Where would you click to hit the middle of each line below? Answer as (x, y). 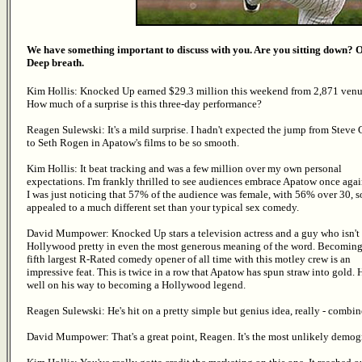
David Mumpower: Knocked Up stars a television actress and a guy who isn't (193, 233)
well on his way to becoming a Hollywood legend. (136, 284)
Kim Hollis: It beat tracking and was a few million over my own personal (184, 168)
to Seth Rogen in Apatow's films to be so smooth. (133, 142)
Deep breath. (55, 63)
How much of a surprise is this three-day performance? (144, 103)
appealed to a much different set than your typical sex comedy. (163, 207)
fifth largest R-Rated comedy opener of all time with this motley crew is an (189, 259)
